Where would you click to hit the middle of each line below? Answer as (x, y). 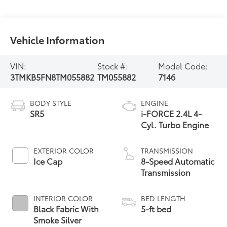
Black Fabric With (66, 208)
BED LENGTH (163, 198)
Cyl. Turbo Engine (175, 124)
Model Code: (183, 65)
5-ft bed (156, 208)
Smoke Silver (58, 219)
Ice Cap (48, 161)
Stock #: (113, 65)
